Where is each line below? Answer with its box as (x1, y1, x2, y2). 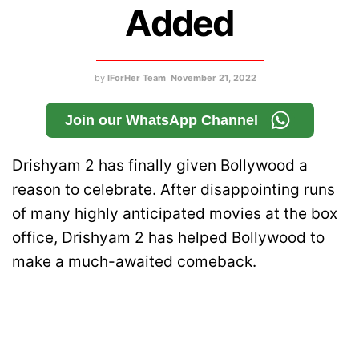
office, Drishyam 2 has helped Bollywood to (12, 228, 325, 247)
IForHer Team (107, 71, 166, 83)
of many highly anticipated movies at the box (12, 204, 337, 223)
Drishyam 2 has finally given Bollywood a (12, 155, 308, 175)
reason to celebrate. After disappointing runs (12, 179, 335, 199)
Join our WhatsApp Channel (64, 111, 258, 128)
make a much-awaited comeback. (12, 252, 256, 271)
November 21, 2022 (170, 71, 256, 83)
